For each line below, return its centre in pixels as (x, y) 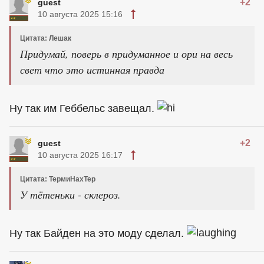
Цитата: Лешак (46, 39)
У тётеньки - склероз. (70, 195)
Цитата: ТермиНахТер (58, 179)
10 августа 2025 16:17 (80, 155)
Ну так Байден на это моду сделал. (98, 234)
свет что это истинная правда (92, 70)
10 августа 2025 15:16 (80, 14)
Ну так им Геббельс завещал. (83, 109)
